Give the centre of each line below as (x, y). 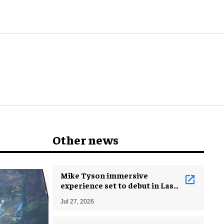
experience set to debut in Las (117, 185)
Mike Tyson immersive (104, 175)
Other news (85, 139)
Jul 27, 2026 (77, 201)
